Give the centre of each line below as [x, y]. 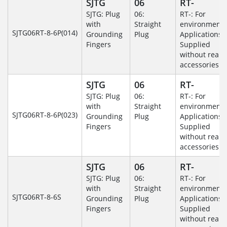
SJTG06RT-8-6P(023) [45, 115]
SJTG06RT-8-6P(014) [45, 33]
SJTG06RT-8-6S [37, 197]
